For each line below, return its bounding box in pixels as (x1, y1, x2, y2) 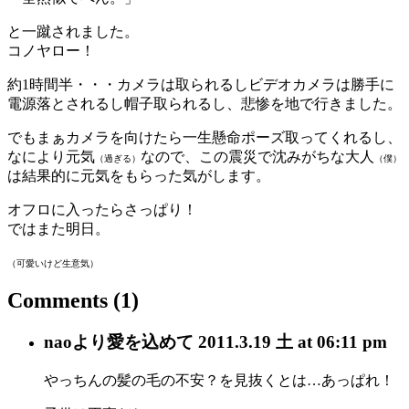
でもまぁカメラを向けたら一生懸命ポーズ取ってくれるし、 (7, 129, 402, 145)
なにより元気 (7, 148, 95, 164)
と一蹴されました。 (7, 23, 139, 39)
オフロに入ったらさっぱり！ (7, 201, 197, 217)
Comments (7, 288, 113, 312)
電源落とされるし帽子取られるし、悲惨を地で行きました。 (7, 95, 402, 111)
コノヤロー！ (7, 42, 95, 58)
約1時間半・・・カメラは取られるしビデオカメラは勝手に (7, 76, 394, 92)
